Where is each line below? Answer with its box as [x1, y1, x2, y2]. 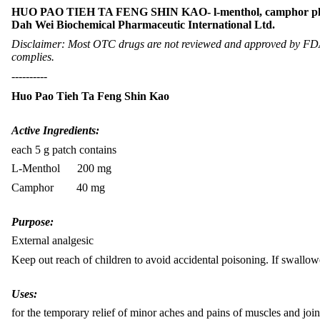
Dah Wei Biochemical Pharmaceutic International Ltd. [11, 19, 275, 31]
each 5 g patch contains [11, 143, 116, 156]
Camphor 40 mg [11, 181, 105, 194]
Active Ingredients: [11, 124, 102, 136]
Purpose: [11, 215, 54, 228]
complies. [11, 50, 54, 63]
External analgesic [11, 234, 94, 247]
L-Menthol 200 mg [11, 162, 111, 175]
